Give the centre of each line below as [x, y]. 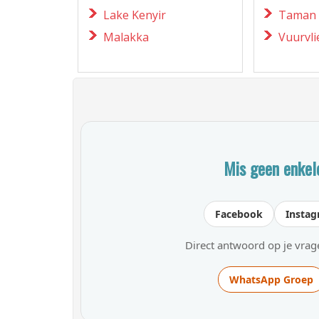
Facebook [239, 214]
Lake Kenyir [135, 15]
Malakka [126, 37]
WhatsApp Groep [271, 279]
